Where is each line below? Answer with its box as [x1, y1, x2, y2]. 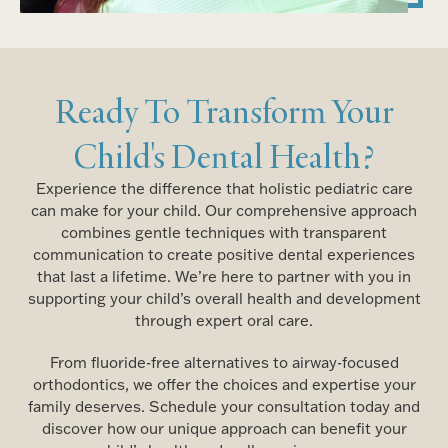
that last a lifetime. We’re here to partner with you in [37, 266, 411, 286]
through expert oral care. [135, 310, 313, 330]
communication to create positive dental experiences [33, 244, 415, 264]
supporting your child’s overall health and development [27, 288, 421, 308]
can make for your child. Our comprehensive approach [31, 200, 417, 220]
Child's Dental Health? [73, 131, 375, 179]
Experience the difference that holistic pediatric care [35, 178, 413, 198]
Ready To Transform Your [54, 86, 394, 134]
